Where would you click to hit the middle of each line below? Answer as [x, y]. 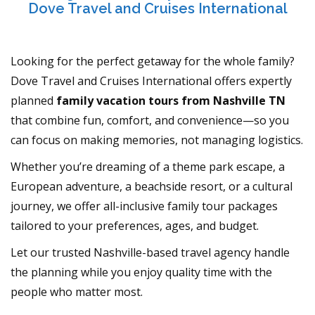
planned [33, 100]
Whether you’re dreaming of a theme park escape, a [148, 166]
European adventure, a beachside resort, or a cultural [152, 186]
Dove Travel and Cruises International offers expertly [151, 81]
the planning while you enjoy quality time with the [141, 272]
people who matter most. [77, 291]
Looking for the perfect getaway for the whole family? [153, 61]
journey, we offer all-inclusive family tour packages [144, 206]
